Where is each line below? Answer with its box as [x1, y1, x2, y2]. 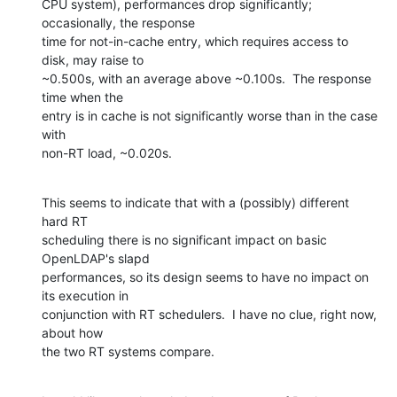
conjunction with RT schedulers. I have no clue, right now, [42, 307, 377, 323]
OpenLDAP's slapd [42, 251, 153, 267]
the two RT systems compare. [42, 344, 214, 360]
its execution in [42, 288, 132, 304]
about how [42, 325, 106, 341]
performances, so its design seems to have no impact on [42, 269, 369, 285]
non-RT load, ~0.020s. [42, 145, 172, 161]
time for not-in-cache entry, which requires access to [42, 34, 348, 50]
